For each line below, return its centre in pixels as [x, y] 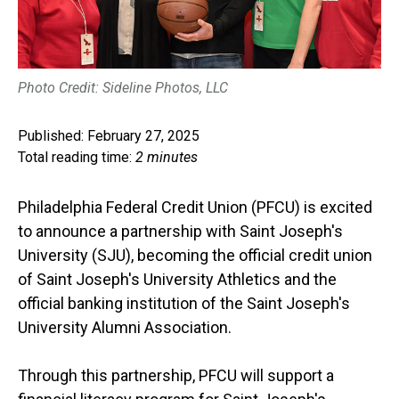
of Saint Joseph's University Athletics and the [177, 280]
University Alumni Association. [125, 328]
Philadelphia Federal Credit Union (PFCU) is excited [195, 208]
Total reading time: [77, 158]
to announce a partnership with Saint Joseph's [180, 232]
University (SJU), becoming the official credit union [195, 256]
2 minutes [167, 158]
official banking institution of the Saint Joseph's [184, 304]
